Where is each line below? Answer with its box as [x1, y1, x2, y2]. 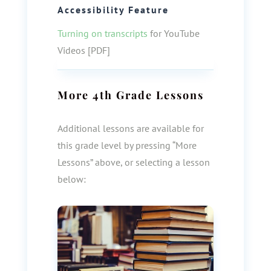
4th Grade [92, 88, 152, 102]
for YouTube [147, 27, 200, 39]
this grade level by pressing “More [57, 139, 197, 151]
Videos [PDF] [57, 44, 110, 56]
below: [57, 173, 86, 185]
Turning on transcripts [57, 27, 148, 39]
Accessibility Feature [57, 4, 169, 16]
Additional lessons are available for [57, 122, 204, 134]
